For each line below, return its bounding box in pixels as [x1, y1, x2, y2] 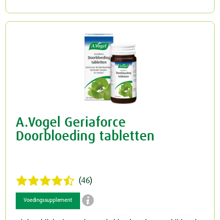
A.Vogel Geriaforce [16, 116, 126, 130]
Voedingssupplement [24, 197, 72, 204]
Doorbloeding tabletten [16, 130, 155, 144]
